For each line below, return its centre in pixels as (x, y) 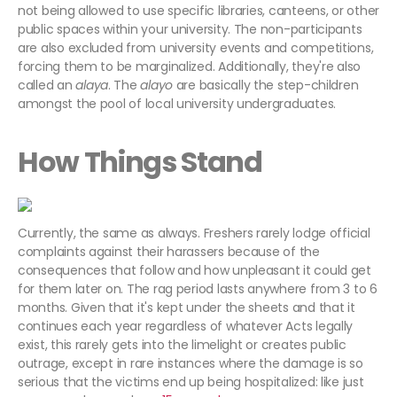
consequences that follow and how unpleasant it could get (195, 271)
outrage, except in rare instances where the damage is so (191, 364)
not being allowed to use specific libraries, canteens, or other (198, 11)
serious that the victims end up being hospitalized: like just (191, 382)
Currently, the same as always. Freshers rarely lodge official (194, 234)
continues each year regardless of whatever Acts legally (186, 327)
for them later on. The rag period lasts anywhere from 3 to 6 (198, 289)
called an (47, 86)
